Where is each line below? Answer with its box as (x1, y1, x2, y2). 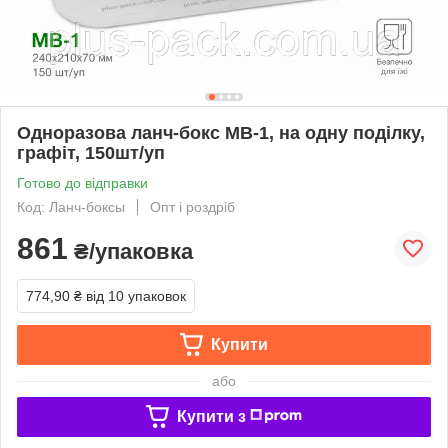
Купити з (176, 407, 246, 425)
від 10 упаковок (86, 287, 186, 304)
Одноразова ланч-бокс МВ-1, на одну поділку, (17, 122, 425, 143)
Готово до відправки (17, 174, 148, 191)
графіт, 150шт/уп (17, 142, 165, 163)
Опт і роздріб (150, 198, 235, 215)
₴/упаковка (68, 238, 193, 264)
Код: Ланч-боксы (17, 198, 125, 215)
